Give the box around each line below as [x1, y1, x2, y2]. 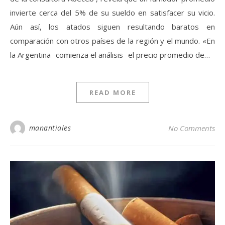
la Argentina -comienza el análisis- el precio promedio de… [10, 50, 210, 60]
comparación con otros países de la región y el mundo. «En [10, 36, 215, 46]
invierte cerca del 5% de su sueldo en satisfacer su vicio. [10, 8, 215, 18]
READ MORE [89, 88, 136, 97]
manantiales [29, 123, 71, 133]
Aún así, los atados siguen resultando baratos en [10, 22, 215, 32]
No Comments [168, 123, 215, 133]
